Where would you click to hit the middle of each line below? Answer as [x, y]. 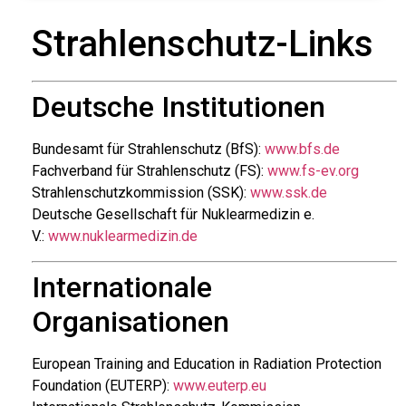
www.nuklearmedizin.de [123, 237]
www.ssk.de [289, 193]
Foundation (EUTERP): [102, 385]
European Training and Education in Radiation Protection [207, 363]
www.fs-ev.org [313, 171]
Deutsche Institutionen [179, 107]
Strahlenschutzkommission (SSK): [141, 193]
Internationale [122, 287]
